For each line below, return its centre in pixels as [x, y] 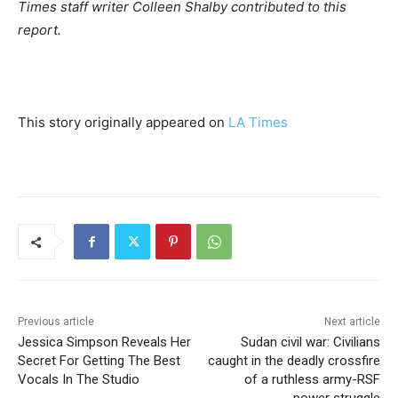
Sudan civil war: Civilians [310, 342]
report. [40, 30]
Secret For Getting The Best [99, 361]
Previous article [56, 322]
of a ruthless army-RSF [312, 380]
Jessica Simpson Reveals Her [104, 342]
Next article [352, 322]
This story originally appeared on [123, 123]
